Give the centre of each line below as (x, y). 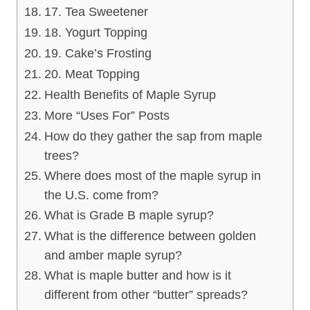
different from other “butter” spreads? (146, 294)
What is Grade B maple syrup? (129, 215)
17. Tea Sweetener (96, 11)
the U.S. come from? (101, 195)
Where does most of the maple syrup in (152, 175)
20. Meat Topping (92, 74)
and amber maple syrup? (113, 255)
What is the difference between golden (150, 236)
